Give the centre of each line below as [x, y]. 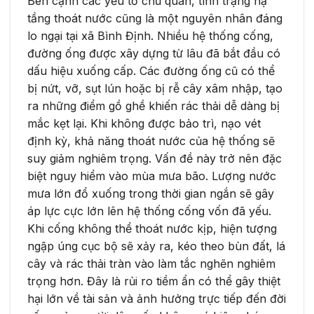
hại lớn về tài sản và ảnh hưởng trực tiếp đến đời [157, 299]
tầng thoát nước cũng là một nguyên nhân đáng [155, 19]
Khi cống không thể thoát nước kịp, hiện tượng [152, 229]
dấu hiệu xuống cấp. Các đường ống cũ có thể [151, 71]
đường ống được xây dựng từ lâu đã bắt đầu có [154, 54]
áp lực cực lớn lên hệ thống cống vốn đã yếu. [149, 211]
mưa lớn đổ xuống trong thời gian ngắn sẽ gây [151, 194]
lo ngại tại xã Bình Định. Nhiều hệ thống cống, [150, 36]
